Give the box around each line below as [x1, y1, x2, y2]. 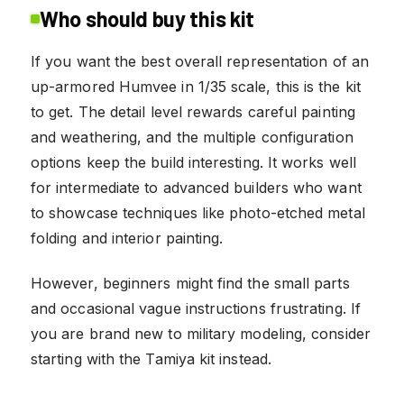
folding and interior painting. [31, 228, 224, 247]
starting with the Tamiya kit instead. [31, 349, 271, 368]
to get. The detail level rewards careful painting [31, 102, 355, 121]
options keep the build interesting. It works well [31, 152, 356, 171]
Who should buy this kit [40, 5, 255, 32]
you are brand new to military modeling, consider [31, 324, 371, 343]
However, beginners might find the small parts [31, 273, 350, 292]
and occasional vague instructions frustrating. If [31, 298, 361, 317]
